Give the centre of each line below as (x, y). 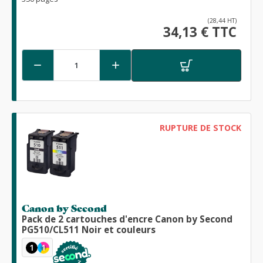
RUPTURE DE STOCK (200, 127)
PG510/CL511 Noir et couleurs (89, 229)
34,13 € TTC (200, 32)
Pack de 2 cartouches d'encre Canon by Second (127, 219)
